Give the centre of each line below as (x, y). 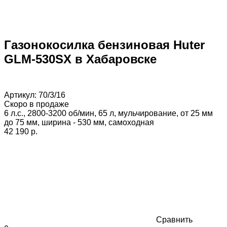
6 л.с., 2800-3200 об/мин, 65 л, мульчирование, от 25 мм (108, 113)
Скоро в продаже (36, 104)
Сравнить (174, 219)
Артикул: (21, 95)
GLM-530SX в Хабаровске (80, 59)
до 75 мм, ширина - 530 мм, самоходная (79, 122)
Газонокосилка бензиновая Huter (104, 45)
